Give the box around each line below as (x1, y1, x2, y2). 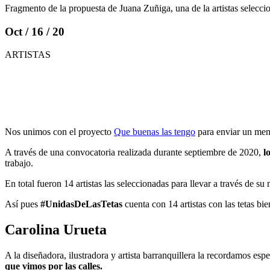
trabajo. (5, 158, 33, 169)
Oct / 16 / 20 (5, 25, 64, 38)
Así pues (5, 199, 40, 210)
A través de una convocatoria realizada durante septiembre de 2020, (5, 147, 263, 158)
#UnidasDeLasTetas (40, 199, 122, 210)
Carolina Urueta (5, 222, 107, 238)
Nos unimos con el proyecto (5, 127, 114, 137)
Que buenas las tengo (114, 127, 195, 137)
